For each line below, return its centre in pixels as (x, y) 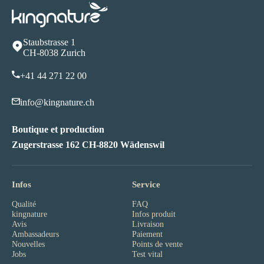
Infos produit (154, 214)
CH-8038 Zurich (54, 52)
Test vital (147, 254)
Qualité (24, 204)
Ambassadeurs (35, 234)
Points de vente (157, 244)
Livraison (148, 224)
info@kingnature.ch (57, 102)
